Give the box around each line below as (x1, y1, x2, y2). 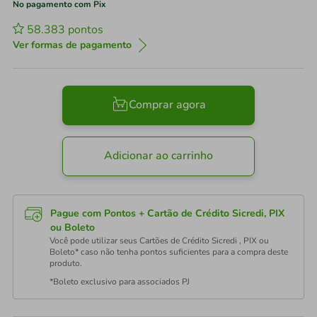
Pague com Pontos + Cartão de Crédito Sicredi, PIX (50, 207, 284, 220)
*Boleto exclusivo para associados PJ (50, 276, 190, 287)
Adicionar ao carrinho (104, 148, 213, 164)
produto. (50, 258, 82, 269)
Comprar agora (128, 97, 206, 113)
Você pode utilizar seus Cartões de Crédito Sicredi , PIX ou (50, 235, 269, 246)
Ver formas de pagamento (13, 38, 132, 52)
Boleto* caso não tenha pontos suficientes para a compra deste (50, 246, 288, 258)
